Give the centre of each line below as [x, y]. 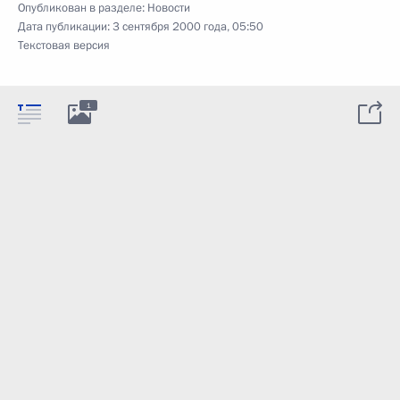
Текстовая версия [64, 45]
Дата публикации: [65, 26]
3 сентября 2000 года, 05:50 [188, 26]
